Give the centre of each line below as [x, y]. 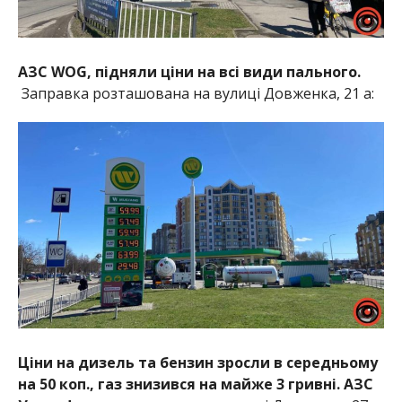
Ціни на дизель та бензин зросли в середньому [197, 362]
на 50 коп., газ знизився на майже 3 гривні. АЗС [195, 384]
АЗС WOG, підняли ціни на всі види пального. [189, 71]
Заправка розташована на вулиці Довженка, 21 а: [196, 93]
